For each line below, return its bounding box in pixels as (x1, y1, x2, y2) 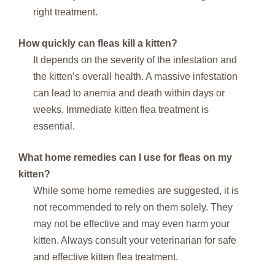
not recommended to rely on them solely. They (33, 201, 233, 212)
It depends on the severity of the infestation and (33, 54, 237, 65)
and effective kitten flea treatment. (33, 251, 178, 262)
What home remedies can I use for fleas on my (18, 152, 232, 163)
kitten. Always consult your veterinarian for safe (33, 234, 236, 246)
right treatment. (33, 6, 98, 17)
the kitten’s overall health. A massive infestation (33, 71, 238, 82)
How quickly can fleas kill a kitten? (18, 37, 177, 48)
